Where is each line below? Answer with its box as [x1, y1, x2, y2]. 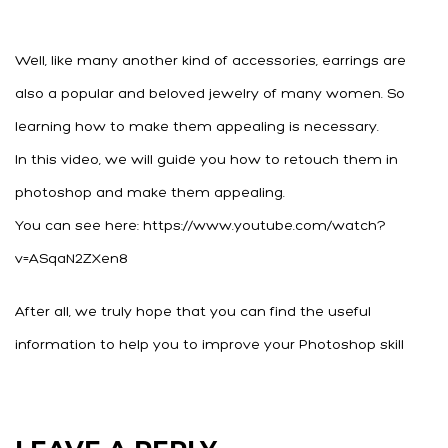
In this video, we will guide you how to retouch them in [15, 152, 398, 168]
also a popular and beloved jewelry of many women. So [15, 86, 405, 102]
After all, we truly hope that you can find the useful [15, 304, 371, 320]
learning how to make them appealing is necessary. [15, 119, 379, 135]
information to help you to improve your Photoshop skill [15, 337, 404, 353]
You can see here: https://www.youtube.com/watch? [15, 218, 386, 234]
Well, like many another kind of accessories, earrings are [15, 53, 406, 69]
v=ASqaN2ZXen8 [15, 251, 128, 267]
